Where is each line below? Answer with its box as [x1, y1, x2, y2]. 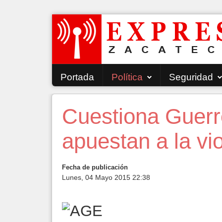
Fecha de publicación [62, 164, 128, 171]
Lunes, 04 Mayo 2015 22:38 [62, 173, 150, 181]
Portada [60, 72, 94, 82]
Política [111, 72, 143, 82]
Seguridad [169, 72, 213, 82]
